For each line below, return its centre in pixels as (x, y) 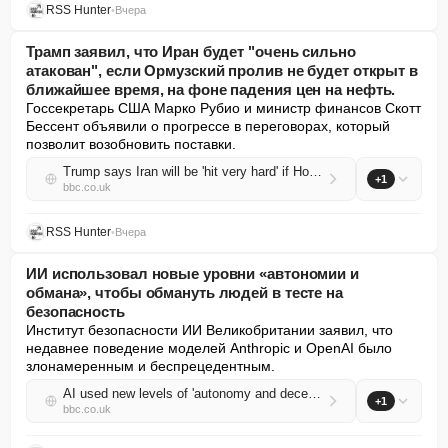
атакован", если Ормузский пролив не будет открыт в (222, 70)
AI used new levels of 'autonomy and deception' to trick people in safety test (314, 393)
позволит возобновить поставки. (131, 144)
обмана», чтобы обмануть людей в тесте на (184, 292)
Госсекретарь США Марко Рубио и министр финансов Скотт (223, 108)
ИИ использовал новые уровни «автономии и (192, 273)
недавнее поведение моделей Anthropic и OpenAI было (209, 348)
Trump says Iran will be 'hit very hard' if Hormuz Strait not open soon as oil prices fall (315, 171)
